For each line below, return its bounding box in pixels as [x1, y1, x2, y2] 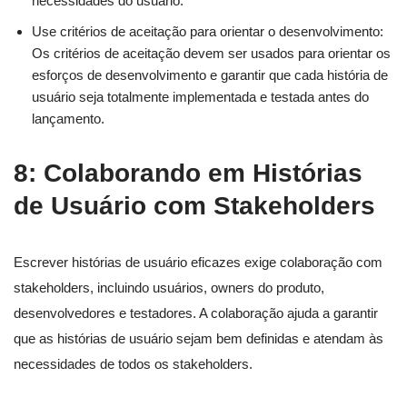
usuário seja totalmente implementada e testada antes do [32, 89, 369, 105]
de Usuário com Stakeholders [14, 192, 375, 221]
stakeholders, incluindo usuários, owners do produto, [14, 280, 324, 296]
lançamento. [32, 111, 104, 127]
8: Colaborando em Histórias [14, 159, 362, 188]
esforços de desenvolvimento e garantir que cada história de [32, 67, 388, 84]
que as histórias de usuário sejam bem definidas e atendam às [14, 331, 383, 347]
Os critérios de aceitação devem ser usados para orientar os [32, 45, 391, 62]
